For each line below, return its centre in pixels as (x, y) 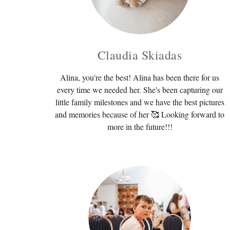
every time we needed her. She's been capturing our (140, 89)
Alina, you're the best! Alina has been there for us (140, 77)
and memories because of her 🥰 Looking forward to (140, 114)
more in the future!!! (140, 126)
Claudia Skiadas (140, 55)
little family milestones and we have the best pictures (140, 102)
